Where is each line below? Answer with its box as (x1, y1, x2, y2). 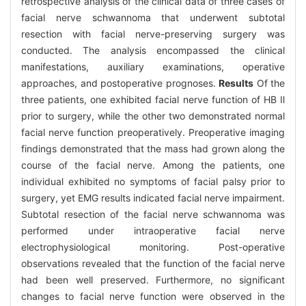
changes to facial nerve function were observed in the (21, 290, 285, 302)
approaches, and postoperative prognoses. (21, 76, 219, 89)
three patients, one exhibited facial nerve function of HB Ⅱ (21, 93, 285, 105)
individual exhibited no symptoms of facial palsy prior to (21, 175, 285, 187)
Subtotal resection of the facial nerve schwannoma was (21, 208, 285, 220)
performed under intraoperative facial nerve (21, 224, 285, 236)
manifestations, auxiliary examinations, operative (21, 60, 285, 72)
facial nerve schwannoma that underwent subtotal (21, 11, 285, 23)
